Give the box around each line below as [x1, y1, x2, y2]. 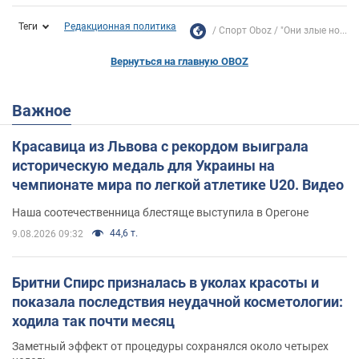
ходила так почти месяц [12, 313, 175, 330]
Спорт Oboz [219, 25, 272, 37]
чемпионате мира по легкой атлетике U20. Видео [12, 176, 344, 194]
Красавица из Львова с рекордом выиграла [12, 138, 309, 155]
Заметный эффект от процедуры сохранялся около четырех [12, 340, 329, 353]
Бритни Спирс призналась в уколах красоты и [12, 274, 319, 292]
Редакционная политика [64, 21, 176, 33]
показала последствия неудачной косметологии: [12, 293, 343, 311]
